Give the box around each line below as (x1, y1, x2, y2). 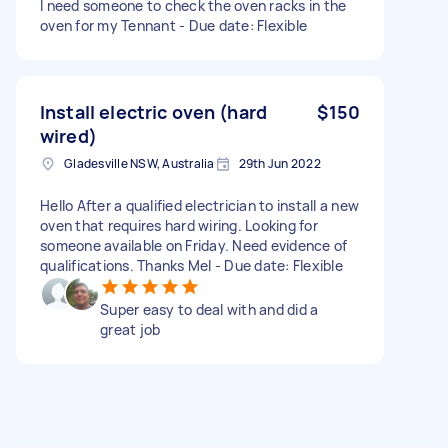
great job (100, 319, 161, 339)
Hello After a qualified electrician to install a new (40, 195, 359, 215)
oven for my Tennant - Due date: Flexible (40, 15, 307, 35)
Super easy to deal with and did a (100, 299, 319, 319)
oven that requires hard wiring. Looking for (40, 215, 318, 235)
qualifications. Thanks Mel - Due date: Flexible (40, 255, 343, 275)
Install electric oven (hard (40, 99, 268, 124)
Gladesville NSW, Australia (64, 154, 215, 172)
